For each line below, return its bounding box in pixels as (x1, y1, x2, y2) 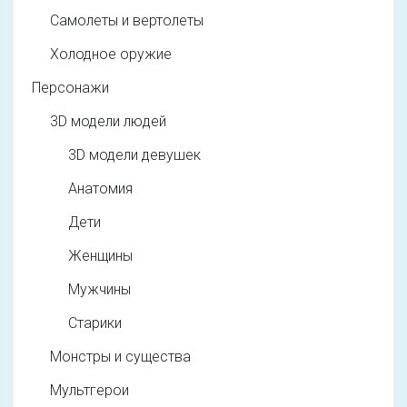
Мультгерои (50, 381, 129, 399)
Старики (68, 313, 122, 332)
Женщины (68, 246, 133, 264)
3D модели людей (50, 112, 166, 130)
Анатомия (68, 179, 133, 197)
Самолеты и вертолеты (50, 11, 203, 29)
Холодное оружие (50, 45, 172, 63)
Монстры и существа (50, 347, 191, 365)
